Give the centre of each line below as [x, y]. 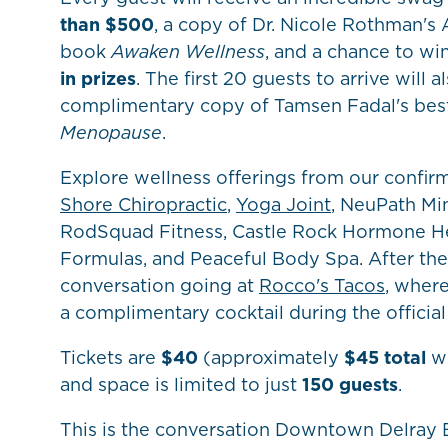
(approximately [271, 357]
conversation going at [159, 285]
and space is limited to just [181, 384]
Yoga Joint [283, 204]
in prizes [98, 78]
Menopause [111, 132]
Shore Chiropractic [143, 204]
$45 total [385, 357]
